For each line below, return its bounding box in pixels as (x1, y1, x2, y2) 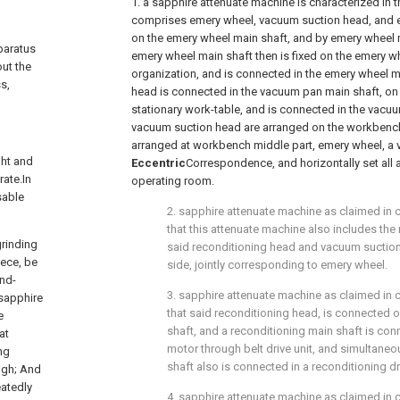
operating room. (131, 174, 214, 187)
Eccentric (131, 156, 186, 170)
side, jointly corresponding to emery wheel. (167, 258, 387, 271)
